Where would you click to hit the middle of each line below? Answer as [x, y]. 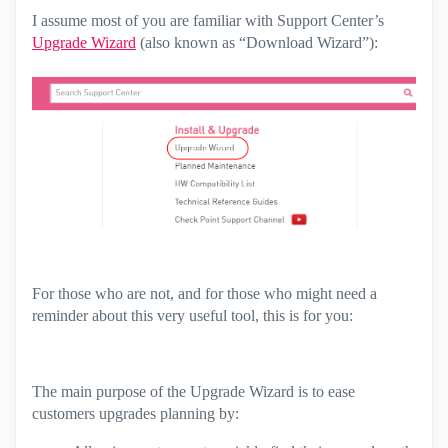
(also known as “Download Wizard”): [257, 42]
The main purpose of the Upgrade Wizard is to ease [193, 392]
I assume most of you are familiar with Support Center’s [208, 20]
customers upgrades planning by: [135, 414]
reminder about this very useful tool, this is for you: [192, 316]
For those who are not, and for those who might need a [204, 294]
